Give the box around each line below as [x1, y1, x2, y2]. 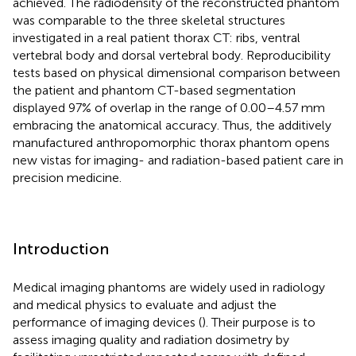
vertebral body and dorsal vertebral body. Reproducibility [13, 47, 331, 63]
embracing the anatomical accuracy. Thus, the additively [13, 117, 331, 133]
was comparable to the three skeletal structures [13, 12, 285, 28]
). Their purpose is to [202, 314, 315, 330]
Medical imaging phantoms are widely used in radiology [13, 279, 325, 295]
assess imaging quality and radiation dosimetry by [13, 331, 289, 347]
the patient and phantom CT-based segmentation [13, 82, 296, 98]
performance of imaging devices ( [13, 314, 202, 330]
